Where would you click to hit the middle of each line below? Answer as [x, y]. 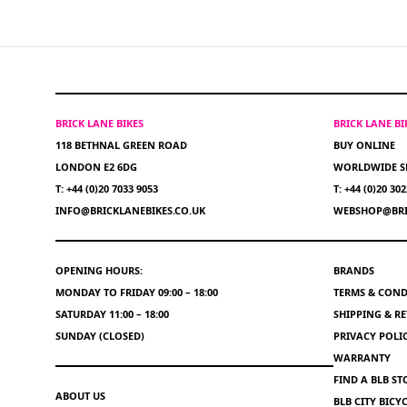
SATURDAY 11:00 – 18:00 [112, 314]
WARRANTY [362, 357]
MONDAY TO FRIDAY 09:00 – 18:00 [137, 292]
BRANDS [353, 270]
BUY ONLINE [364, 145]
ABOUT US [80, 396]
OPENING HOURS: [99, 270]
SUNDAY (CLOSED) [100, 336]
